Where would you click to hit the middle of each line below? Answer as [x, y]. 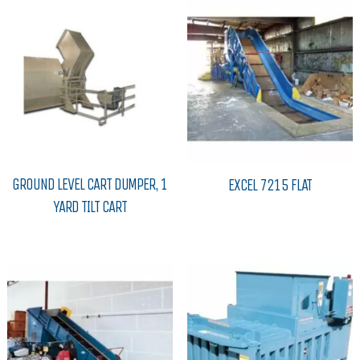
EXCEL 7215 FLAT [270, 186]
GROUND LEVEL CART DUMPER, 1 [90, 185]
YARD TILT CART [90, 208]
